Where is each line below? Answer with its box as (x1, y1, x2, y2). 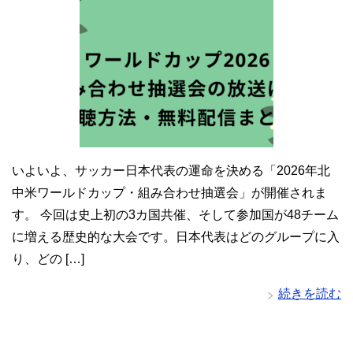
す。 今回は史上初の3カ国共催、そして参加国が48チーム (12, 208, 339, 222)
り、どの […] (12, 252, 84, 266)
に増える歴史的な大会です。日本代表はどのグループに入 (12, 230, 340, 244)
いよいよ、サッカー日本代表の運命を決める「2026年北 (12, 164, 330, 178)
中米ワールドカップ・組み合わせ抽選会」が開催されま (12, 186, 327, 200)
